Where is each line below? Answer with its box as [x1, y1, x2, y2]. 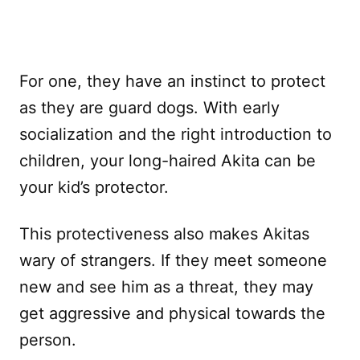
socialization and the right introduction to [19, 124, 332, 144]
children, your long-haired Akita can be [19, 150, 316, 170]
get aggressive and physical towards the [19, 303, 325, 323]
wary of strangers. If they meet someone [19, 250, 327, 270]
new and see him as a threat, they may [19, 276, 313, 297]
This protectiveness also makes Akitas [19, 223, 309, 243]
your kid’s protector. [19, 177, 169, 197]
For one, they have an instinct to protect [19, 71, 325, 91]
